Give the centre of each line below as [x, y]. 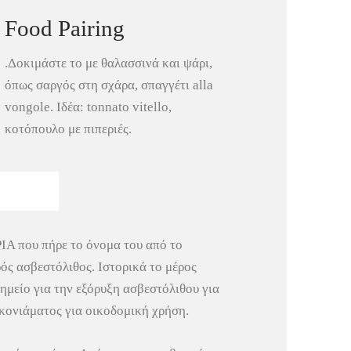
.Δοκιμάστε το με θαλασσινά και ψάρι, [108, 63]
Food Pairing [64, 28]
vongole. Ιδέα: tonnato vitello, [88, 107]
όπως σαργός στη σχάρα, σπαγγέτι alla [109, 85]
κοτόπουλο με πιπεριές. [68, 128]
